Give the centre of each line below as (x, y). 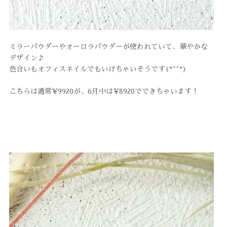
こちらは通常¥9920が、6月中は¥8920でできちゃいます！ (104, 91)
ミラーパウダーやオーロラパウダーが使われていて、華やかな (108, 46)
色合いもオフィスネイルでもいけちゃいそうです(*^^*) (98, 69)
